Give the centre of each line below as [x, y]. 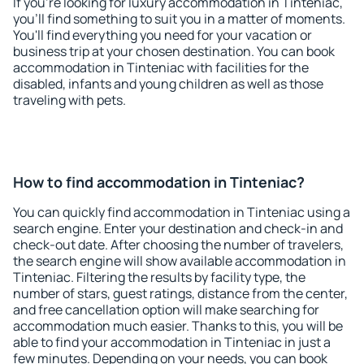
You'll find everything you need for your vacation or [162, 35]
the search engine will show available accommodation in [180, 261]
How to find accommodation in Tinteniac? [159, 182]
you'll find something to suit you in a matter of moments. [179, 19]
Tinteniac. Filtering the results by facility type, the [159, 277]
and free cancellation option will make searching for [166, 310]
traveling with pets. [69, 100]
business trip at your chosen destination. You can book [174, 51]
